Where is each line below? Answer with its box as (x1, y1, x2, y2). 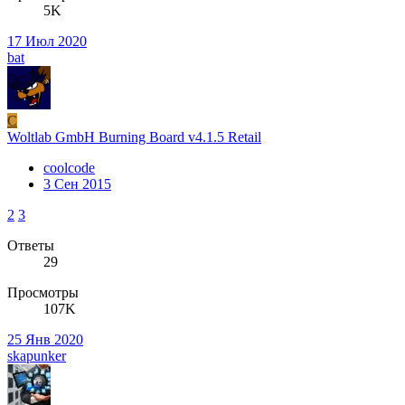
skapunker (7, 347, 66, 363)
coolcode (43, 159, 95, 175)
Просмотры (7, 284, 79, 300)
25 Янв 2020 (7, 331, 83, 347)
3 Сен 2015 (43, 175, 111, 192)
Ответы (7, 237, 54, 253)
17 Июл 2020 (7, 33, 87, 49)
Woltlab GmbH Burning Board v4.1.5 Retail (7, 128, 261, 145)
